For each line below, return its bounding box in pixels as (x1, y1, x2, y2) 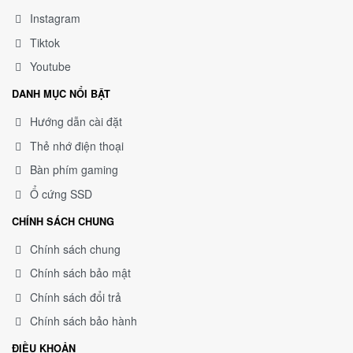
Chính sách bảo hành (30, 313, 137, 329)
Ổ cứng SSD (30, 185, 92, 202)
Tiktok (30, 34, 60, 50)
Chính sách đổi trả (30, 288, 121, 305)
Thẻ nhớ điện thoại (30, 137, 124, 154)
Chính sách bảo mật (30, 265, 131, 281)
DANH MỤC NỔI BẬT (12, 87, 110, 102)
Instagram (30, 10, 80, 27)
